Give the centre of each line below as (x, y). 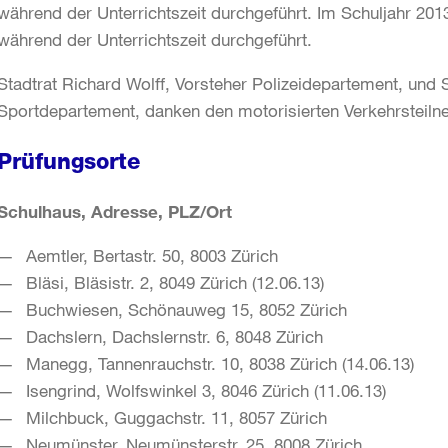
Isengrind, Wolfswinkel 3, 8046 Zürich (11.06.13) (206, 391)
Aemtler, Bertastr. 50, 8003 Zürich (152, 256)
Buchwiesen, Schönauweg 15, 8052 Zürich (187, 310)
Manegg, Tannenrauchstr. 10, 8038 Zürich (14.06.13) (220, 364)
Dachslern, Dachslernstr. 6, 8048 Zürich (175, 337)
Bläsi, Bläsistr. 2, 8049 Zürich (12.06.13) (175, 283)
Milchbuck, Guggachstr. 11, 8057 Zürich (177, 418)
